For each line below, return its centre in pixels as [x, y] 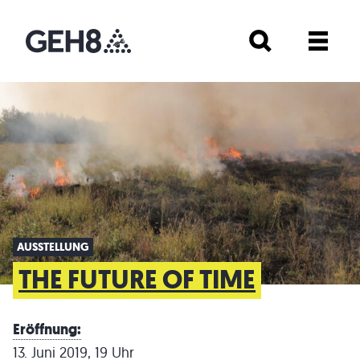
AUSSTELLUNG [53, 247]
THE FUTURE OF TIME [137, 279]
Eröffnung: [47, 329]
